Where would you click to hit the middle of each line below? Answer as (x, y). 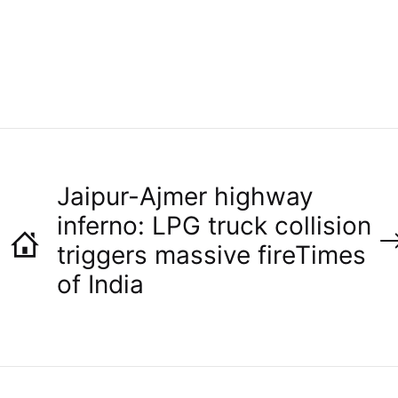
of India (100, 285)
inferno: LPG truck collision (214, 226)
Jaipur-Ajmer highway (185, 197)
